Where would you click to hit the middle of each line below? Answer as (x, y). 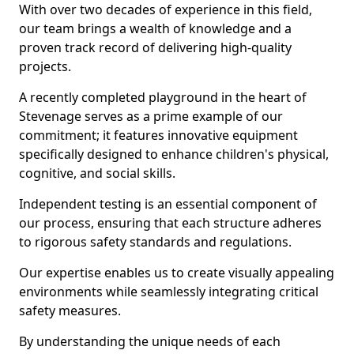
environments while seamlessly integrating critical (169, 292)
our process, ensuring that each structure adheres (170, 223)
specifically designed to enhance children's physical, (174, 154)
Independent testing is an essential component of (168, 204)
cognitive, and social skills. (97, 173)
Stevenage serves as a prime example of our (151, 116)
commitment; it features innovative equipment (158, 135)
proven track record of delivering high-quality (155, 47)
